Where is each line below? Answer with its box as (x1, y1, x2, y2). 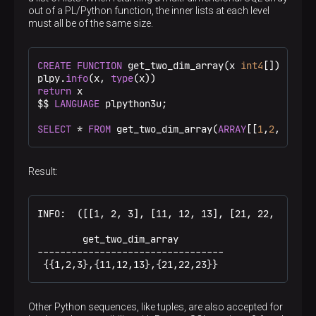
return (37, 85, 71, 97)
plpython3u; (99, 97, 167, 110)
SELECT (37, 123, 71, 135)
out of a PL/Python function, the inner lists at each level (28, 5, 269, 16)
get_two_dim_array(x (122, 59, 241, 72)
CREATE (37, 59, 71, 72)
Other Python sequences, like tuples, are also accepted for (28, 301, 283, 312)
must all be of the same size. (28, 18, 153, 29)
